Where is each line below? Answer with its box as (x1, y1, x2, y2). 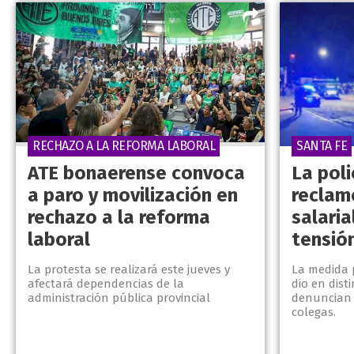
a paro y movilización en (28, 184, 238, 207)
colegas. (292, 305, 337, 320)
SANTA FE (296, 138, 348, 154)
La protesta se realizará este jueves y (28, 262, 230, 277)
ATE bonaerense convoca (28, 162, 245, 185)
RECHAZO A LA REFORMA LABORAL (32, 138, 215, 154)
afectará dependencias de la (28, 277, 184, 292)
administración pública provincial (28, 291, 210, 306)
